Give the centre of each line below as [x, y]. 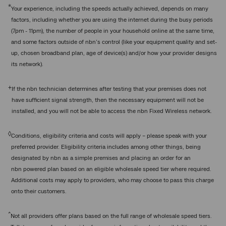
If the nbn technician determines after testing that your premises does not [109, 89]
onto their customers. [39, 191]
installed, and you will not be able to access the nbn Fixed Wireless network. [112, 111]
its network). [27, 64]
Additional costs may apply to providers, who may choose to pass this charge [112, 180]
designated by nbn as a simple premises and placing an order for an [101, 158]
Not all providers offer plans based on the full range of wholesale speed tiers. [111, 216]
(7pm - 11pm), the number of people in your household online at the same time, [113, 31]
